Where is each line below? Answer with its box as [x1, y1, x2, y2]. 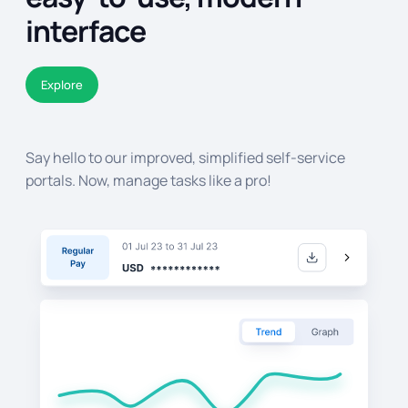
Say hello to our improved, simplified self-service [25, 148, 345, 168]
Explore [41, 76, 83, 94]
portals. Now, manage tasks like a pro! [25, 170, 271, 191]
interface [25, 11, 146, 52]
